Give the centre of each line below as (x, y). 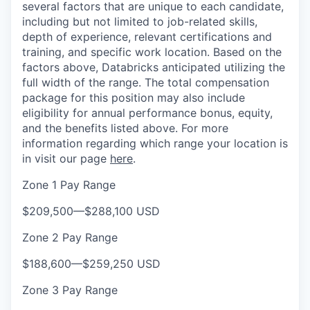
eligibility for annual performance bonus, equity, (147, 113)
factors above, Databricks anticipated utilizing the (154, 67)
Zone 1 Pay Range (69, 185)
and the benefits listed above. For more (125, 128)
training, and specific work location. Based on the (152, 52)
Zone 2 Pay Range (70, 237)
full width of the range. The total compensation (146, 82)
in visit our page (66, 158)
